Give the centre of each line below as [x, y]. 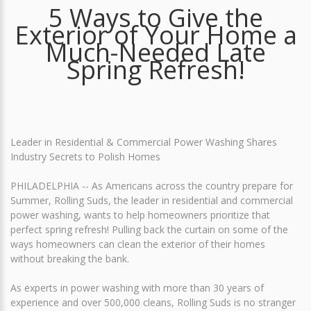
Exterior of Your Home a [155, 35]
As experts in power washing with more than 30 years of [137, 287]
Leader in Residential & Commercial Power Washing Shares [144, 142]
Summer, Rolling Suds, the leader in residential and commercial [152, 200]
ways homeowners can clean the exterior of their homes [138, 244]
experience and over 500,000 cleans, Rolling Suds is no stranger [153, 302]
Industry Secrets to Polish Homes [85, 156]
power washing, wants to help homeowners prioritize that [140, 215]
